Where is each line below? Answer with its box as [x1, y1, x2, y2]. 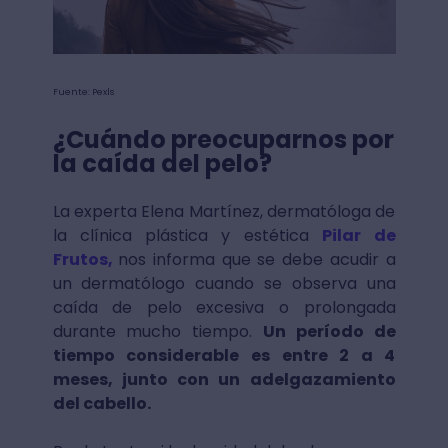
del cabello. [52, 392, 154, 416]
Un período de [262, 320, 396, 344]
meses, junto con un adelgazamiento [52, 368, 396, 392]
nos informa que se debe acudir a [118, 248, 396, 272]
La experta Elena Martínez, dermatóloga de [52, 200, 396, 224]
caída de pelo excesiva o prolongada [52, 296, 396, 320]
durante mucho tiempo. [52, 320, 263, 344]
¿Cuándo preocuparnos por [52, 123, 394, 157]
